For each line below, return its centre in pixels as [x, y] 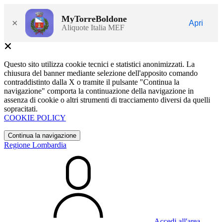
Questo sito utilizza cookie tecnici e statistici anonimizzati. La [99, 64]
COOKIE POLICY [35, 118]
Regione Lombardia [35, 145]
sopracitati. [21, 109]
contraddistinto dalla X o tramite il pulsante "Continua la [92, 82]
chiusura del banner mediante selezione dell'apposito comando [101, 73]
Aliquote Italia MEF [93, 27]
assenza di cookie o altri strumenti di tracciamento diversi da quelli [107, 100]
